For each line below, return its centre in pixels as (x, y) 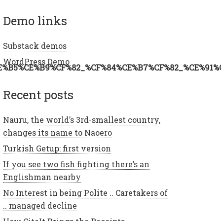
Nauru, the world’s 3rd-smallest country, (82, 120)
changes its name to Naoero (57, 132)
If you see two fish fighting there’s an (76, 164)
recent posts (42, 95)
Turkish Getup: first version (57, 148)
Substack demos (35, 46)
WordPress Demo (36, 61)
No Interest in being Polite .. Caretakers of (85, 193)
